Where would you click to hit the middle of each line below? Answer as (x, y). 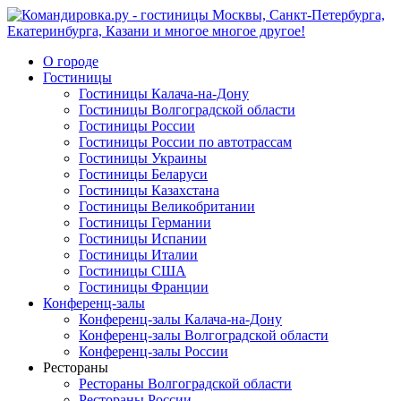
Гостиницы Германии (145, 222)
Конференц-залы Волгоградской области (204, 335)
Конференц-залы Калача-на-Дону (180, 319)
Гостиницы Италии (138, 255)
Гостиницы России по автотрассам (185, 142)
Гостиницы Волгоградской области (187, 110)
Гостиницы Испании (143, 239)
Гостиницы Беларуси (143, 174)
